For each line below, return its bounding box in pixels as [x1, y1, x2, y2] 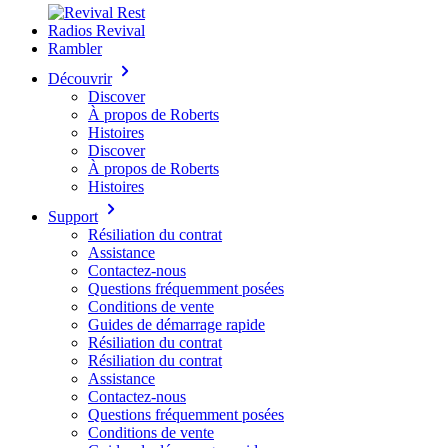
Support [48, 208, 98, 225]
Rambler [48, 40, 102, 57]
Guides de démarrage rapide [88, 316, 265, 333]
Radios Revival [48, 22, 145, 39]
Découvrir [48, 70, 112, 87]
